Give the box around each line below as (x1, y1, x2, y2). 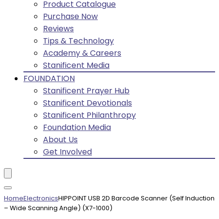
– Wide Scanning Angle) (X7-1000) (4, 203, 112, 213)
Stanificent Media (43, 60, 109, 71)
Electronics (23, 194, 58, 203)
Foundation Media (43, 122, 111, 133)
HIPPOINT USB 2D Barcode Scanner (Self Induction (58, 194, 215, 203)
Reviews (43, 23, 74, 34)
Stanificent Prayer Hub (43, 85, 130, 96)
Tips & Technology (43, 35, 114, 46)
